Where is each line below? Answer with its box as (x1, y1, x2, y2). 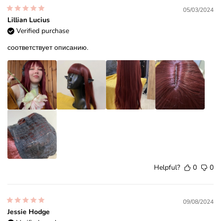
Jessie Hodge (7, 207, 50, 217)
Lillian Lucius (7, 15, 50, 25)
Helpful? (154, 163, 180, 173)
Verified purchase (16, 26, 69, 36)
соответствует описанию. (7, 43, 88, 53)
